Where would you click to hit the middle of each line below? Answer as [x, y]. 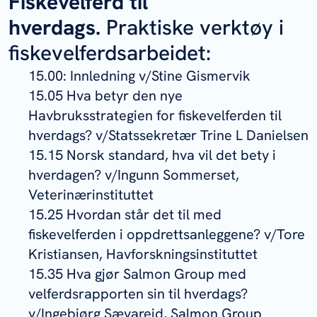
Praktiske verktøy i [192, 27]
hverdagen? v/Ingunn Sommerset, [134, 175]
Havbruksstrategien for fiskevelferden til [155, 115]
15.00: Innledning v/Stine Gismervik [139, 76]
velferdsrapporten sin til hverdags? [138, 294]
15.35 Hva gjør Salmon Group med [137, 274]
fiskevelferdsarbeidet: [110, 53]
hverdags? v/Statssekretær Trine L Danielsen [168, 135]
